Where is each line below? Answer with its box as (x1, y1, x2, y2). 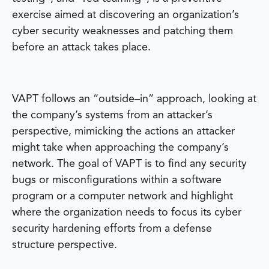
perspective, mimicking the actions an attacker (12, 126, 235, 138)
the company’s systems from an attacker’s (12, 110, 213, 121)
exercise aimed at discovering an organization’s (12, 10, 239, 21)
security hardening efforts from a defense (12, 223, 212, 235)
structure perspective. (12, 240, 117, 251)
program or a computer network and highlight (12, 191, 233, 202)
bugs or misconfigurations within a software (12, 175, 222, 186)
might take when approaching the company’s (12, 142, 229, 154)
